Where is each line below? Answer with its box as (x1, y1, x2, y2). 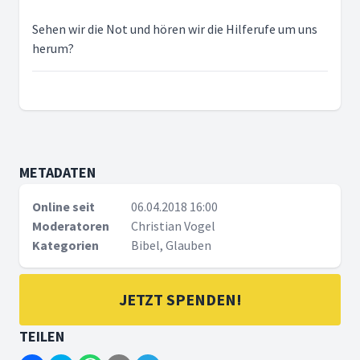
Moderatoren (32, 218, 109, 234)
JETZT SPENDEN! (118, 289, 242, 309)
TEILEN (19, 327, 64, 346)
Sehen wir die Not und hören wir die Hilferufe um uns (32, 21, 317, 37)
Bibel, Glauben (130, 237, 211, 253)
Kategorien (32, 237, 99, 253)
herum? (32, 40, 74, 56)
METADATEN (19, 163, 96, 182)
